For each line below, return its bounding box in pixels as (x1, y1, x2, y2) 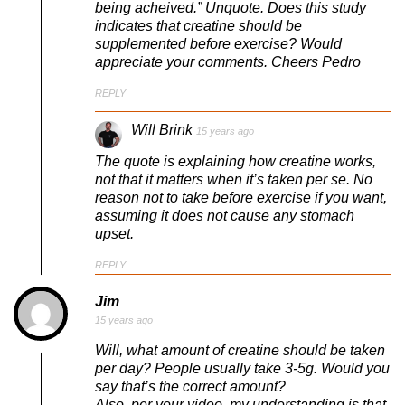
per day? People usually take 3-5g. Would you (95, 360, 390, 376)
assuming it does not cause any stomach (95, 207, 354, 223)
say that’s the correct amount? (95, 378, 286, 394)
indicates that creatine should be (95, 17, 302, 33)
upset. (95, 225, 134, 241)
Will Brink (131, 122, 193, 138)
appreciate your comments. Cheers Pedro (95, 53, 361, 70)
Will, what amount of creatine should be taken (95, 342, 385, 358)
